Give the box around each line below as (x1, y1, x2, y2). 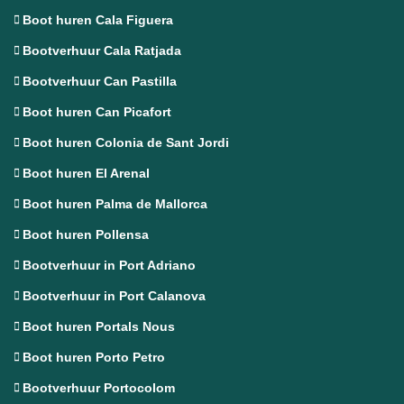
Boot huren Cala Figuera (23, 12, 173, 27)
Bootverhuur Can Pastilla (23, 73, 177, 88)
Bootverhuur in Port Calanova (23, 288, 206, 303)
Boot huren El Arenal (23, 165, 150, 180)
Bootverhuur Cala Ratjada (23, 42, 181, 58)
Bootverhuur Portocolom (23, 380, 175, 395)
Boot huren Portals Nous (23, 318, 175, 334)
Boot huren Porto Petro (23, 349, 165, 364)
